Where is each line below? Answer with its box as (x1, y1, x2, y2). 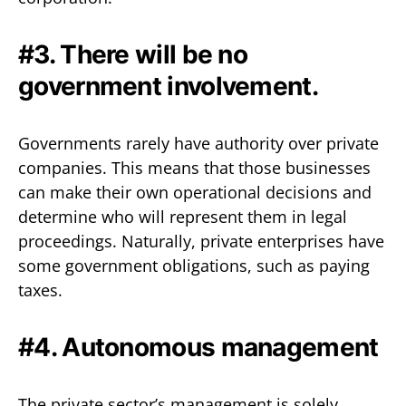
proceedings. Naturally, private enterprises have (18, 229, 384, 252)
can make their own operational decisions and (18, 180, 372, 203)
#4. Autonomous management (18, 331, 379, 362)
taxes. (18, 278, 63, 301)
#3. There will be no (18, 38, 248, 70)
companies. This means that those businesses (18, 156, 371, 179)
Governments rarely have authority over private (18, 131, 379, 154)
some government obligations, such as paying (18, 254, 370, 276)
